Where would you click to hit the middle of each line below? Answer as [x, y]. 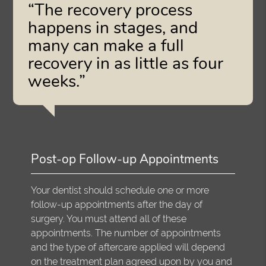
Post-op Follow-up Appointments [125, 159]
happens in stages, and [113, 28]
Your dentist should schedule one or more [120, 190]
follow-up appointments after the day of [117, 204]
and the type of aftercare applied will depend [128, 247]
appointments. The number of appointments [126, 233]
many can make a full [106, 45]
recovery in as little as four [126, 63]
